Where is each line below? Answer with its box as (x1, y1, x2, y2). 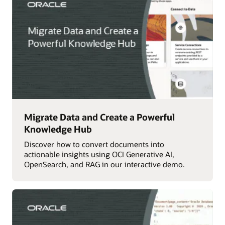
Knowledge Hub (24, 123, 92, 135)
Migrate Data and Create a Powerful (24, 110, 175, 123)
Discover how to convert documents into (24, 139, 164, 150)
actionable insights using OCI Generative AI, (24, 149, 174, 160)
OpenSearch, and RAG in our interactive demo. (24, 159, 185, 170)
